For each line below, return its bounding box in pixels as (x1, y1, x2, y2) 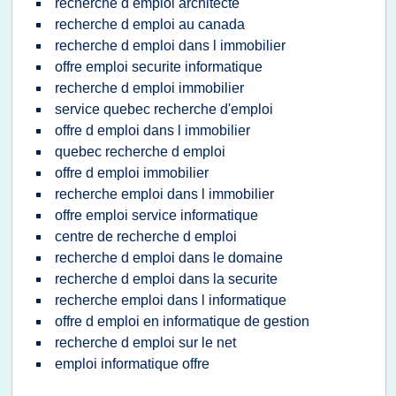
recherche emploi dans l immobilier (55, 187, 274, 202)
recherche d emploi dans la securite (55, 271, 278, 286)
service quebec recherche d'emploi (55, 102, 273, 117)
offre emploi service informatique (55, 208, 258, 223)
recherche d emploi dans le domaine (55, 250, 283, 265)
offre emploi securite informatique (55, 59, 263, 74)
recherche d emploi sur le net (55, 335, 236, 350)
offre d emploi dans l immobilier (55, 123, 250, 138)
